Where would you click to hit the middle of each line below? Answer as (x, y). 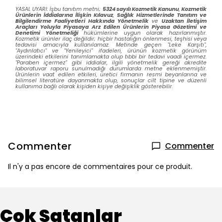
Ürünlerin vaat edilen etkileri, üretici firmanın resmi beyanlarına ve (111, 75)
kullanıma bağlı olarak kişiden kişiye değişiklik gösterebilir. (94, 86)
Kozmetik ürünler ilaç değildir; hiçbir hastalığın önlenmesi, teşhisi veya (111, 39)
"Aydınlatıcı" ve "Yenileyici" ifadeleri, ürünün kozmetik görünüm (111, 51)
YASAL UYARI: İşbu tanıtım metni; (59, 9)
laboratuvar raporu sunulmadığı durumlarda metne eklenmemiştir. (111, 69)
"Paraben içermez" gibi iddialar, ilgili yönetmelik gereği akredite (111, 63)
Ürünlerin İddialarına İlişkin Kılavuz (64, 15)
